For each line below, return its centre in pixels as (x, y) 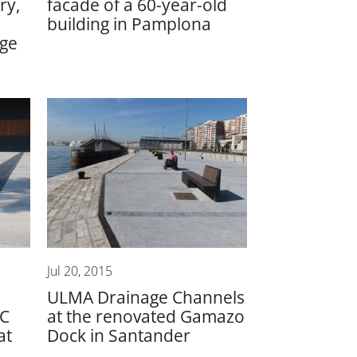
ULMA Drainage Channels (146, 297)
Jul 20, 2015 (80, 271)
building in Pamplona (129, 24)
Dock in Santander (119, 335)
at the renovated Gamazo (146, 316)
